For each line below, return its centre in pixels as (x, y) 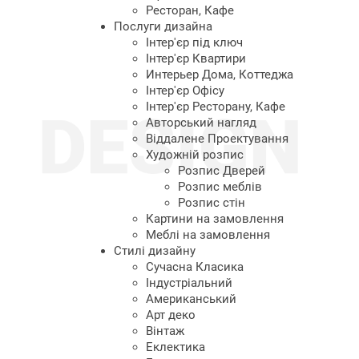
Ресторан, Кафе (190, 10)
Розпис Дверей (222, 171)
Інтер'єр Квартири (196, 58)
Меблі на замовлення (208, 235)
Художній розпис (195, 155)
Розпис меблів (220, 187)
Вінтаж (165, 331)
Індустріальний (189, 283)
